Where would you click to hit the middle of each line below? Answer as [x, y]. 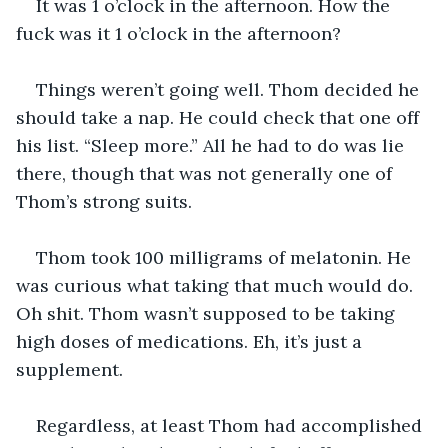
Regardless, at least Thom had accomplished [231, 425]
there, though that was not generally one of [206, 173]
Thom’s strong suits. [104, 201]
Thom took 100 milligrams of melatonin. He [226, 257]
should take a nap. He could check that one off [220, 117]
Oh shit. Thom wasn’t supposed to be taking [208, 313]
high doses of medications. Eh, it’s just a [191, 341]
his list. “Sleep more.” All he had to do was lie [212, 145]
